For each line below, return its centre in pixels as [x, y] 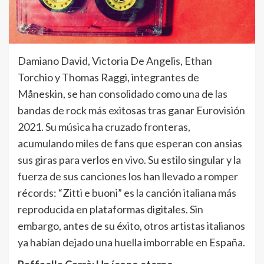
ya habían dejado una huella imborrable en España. [131, 242]
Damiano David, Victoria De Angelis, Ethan [115, 61]
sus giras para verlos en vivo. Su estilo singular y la [129, 160]
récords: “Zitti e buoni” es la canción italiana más [127, 193]
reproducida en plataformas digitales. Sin [110, 209]
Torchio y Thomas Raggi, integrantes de [108, 77]
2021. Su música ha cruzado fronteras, [104, 127]
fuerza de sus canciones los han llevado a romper [128, 176]
